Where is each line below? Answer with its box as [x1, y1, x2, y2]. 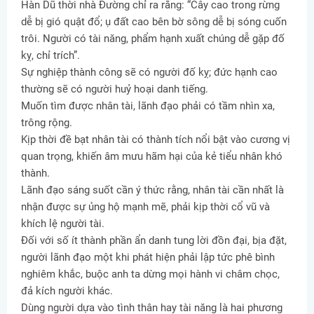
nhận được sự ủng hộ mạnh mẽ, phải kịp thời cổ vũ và [21, 200, 270, 214]
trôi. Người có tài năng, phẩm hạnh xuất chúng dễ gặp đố [21, 32, 285, 46]
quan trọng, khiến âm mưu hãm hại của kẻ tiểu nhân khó [21, 150, 282, 163]
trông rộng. [21, 116, 72, 130]
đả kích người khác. [21, 285, 113, 298]
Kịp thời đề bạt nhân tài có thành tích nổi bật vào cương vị [21, 133, 290, 146]
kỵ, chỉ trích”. [21, 49, 80, 62]
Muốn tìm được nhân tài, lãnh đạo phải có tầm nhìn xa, [21, 100, 275, 113]
